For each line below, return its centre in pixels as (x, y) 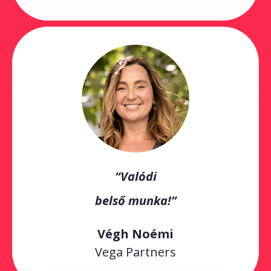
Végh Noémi (135, 233)
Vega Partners (135, 252)
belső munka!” (135, 200)
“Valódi (135, 176)
